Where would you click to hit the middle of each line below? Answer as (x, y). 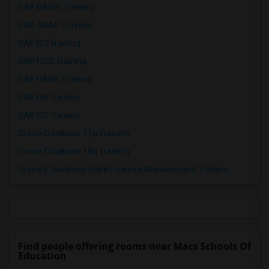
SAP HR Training (49, 98)
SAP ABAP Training (55, 26)
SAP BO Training (49, 44)
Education (42, 256)
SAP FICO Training (52, 62)
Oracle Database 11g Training (74, 134)
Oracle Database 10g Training (74, 152)
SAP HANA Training (55, 80)
